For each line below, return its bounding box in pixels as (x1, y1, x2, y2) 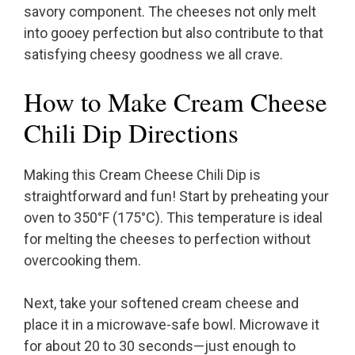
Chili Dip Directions (24, 115, 239, 151)
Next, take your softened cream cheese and (24, 295, 299, 312)
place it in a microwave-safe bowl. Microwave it (24, 316, 319, 334)
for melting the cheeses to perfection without (24, 231, 311, 248)
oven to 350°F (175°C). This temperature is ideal (24, 209, 323, 227)
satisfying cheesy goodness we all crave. (24, 46, 283, 63)
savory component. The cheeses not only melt (24, 3, 316, 21)
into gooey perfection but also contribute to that (24, 25, 323, 42)
